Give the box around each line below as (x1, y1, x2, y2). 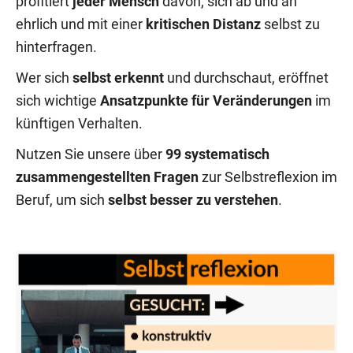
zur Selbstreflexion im (199, 169, 337, 185)
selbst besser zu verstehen (108, 192, 278, 208)
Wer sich (16, 70, 72, 86)
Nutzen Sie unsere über (16, 147, 165, 162)
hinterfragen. (16, 39, 97, 55)
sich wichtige (16, 93, 100, 109)
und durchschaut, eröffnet (167, 70, 329, 86)
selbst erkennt (72, 70, 167, 86)
